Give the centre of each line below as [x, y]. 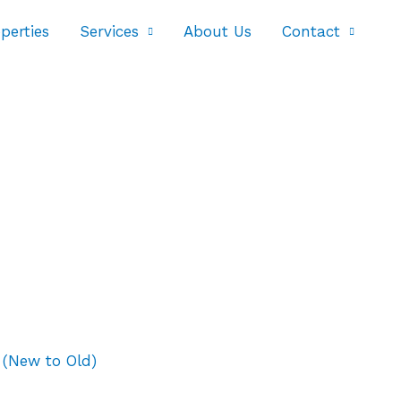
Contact [311, 31]
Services [109, 31]
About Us [218, 31]
